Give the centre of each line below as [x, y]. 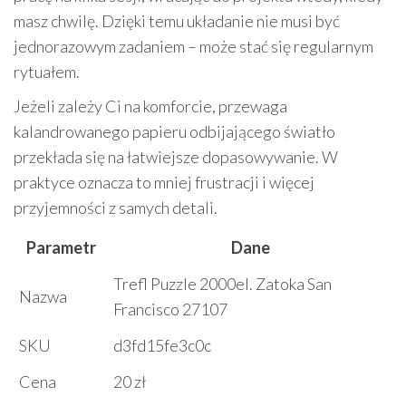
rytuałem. [47, 72]
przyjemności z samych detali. [116, 208]
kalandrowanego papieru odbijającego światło [174, 132]
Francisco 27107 [170, 309]
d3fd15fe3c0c [162, 346]
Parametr [61, 248]
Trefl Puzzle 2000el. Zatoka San [222, 284]
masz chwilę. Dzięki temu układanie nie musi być [177, 21]
